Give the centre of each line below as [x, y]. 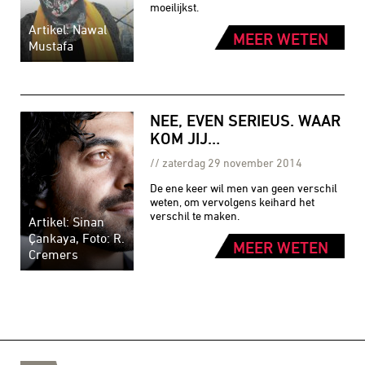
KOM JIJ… [185, 138]
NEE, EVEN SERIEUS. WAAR [246, 120]
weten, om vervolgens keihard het [233, 201]
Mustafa [51, 45]
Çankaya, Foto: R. [77, 237]
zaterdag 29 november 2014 [233, 162]
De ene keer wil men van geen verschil [244, 187]
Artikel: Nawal [68, 29]
